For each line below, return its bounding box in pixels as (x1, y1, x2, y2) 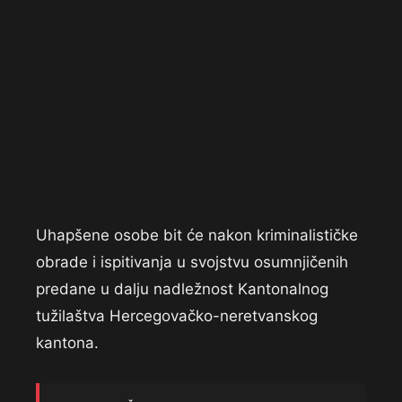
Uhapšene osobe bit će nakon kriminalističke (36, 226, 358, 245)
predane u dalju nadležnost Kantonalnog (36, 280, 328, 299)
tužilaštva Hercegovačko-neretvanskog (36, 307, 318, 326)
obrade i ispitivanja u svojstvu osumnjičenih (36, 253, 348, 272)
